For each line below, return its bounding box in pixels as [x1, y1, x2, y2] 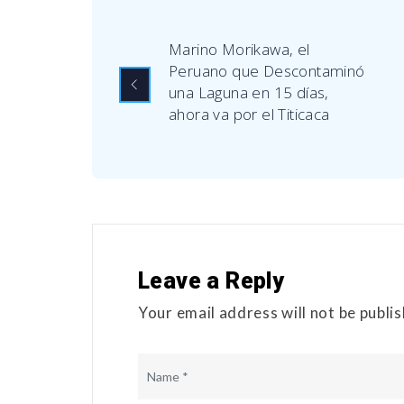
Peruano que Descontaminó [169, 60, 365, 82]
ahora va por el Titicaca [169, 104, 330, 125]
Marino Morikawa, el [169, 39, 310, 60]
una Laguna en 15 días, [169, 82, 329, 104]
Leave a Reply [138, 268, 285, 295]
